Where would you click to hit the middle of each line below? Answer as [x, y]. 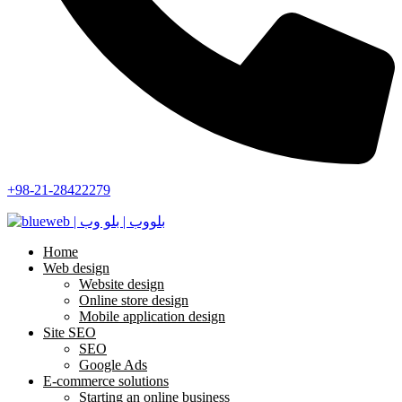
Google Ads [113, 364]
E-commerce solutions [106, 380]
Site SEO [70, 332]
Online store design [134, 300]
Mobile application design [152, 316]
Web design [76, 267]
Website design [122, 284]
